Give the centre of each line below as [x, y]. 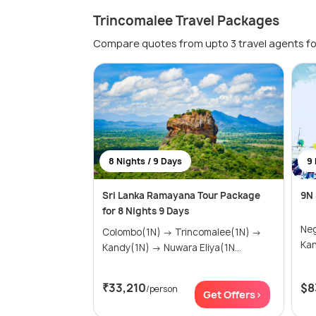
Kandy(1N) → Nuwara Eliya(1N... [202, 247]
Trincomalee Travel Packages [186, 20]
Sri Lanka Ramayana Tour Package [181, 195]
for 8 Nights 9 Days [146, 211]
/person [162, 288]
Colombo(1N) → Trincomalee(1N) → [139, 232]
